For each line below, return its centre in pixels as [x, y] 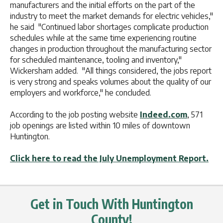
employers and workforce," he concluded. [81, 93]
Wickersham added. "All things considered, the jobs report [111, 71]
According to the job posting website [75, 115]
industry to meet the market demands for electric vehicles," [111, 16]
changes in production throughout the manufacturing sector [111, 49]
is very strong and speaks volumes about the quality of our [111, 82]
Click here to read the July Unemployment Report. [109, 159]
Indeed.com [164, 115]
